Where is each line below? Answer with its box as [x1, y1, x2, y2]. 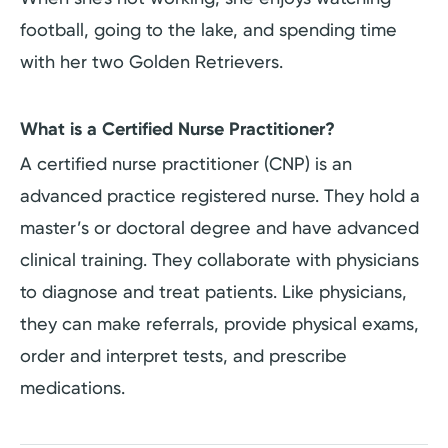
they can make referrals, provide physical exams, [20, 312, 419, 334]
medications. [20, 376, 125, 398]
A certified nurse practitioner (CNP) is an [20, 152, 352, 174]
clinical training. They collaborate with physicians [20, 248, 419, 270]
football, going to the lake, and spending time [20, 18, 397, 40]
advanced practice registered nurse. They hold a [20, 184, 420, 206]
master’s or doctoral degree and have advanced [20, 216, 419, 238]
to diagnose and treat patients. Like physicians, [20, 280, 407, 302]
